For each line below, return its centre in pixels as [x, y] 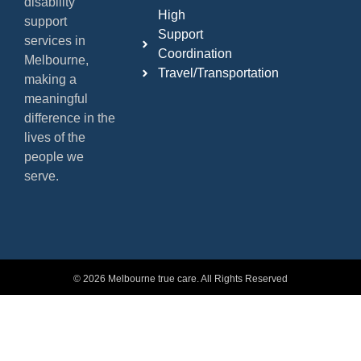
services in [55, 41]
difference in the [70, 118]
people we [54, 157]
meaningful [56, 99]
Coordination [195, 54]
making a [50, 80]
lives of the [55, 138]
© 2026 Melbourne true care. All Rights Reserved [180, 279]
